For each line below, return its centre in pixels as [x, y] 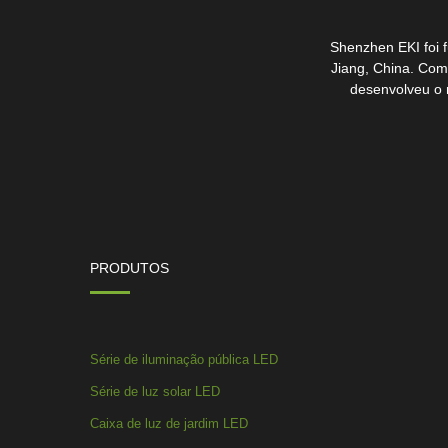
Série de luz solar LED [154, 391]
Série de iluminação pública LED [183, 359]
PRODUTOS [129, 267]
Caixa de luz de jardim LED [168, 423]
